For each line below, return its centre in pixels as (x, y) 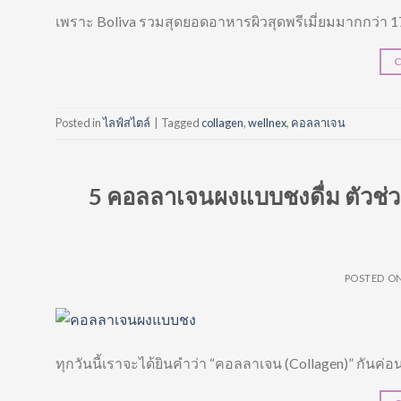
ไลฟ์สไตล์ (127, 123)
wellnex (267, 123)
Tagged (181, 123)
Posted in (79, 123)
